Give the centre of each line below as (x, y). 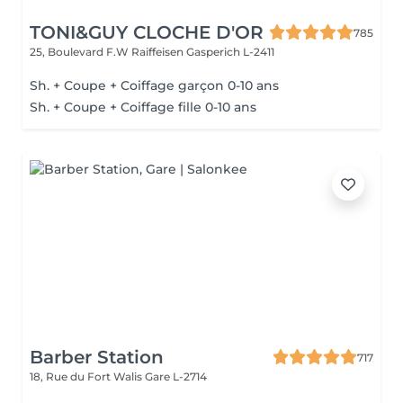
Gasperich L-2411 (230, 52)
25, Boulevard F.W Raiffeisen (108, 52)
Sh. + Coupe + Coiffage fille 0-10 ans (143, 107)
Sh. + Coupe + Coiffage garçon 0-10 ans (154, 85)
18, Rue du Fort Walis (87, 376)
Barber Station (97, 357)
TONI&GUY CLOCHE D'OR (147, 32)
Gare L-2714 (176, 376)
